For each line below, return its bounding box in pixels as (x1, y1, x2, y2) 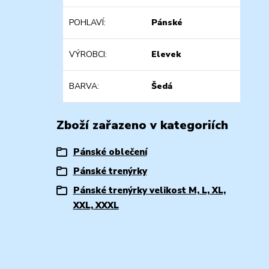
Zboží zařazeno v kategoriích (56, 116, 228, 133)
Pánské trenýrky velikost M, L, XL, (73, 184, 226, 196)
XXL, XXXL (73, 199, 119, 211)
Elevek (151, 48, 181, 60)
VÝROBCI (68, 48, 105, 60)
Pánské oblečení (73, 145, 147, 158)
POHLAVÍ (68, 16, 104, 28)
